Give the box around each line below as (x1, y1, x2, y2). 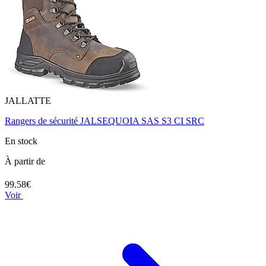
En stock (5, 136, 37, 147)
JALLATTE (5, 96, 51, 106)
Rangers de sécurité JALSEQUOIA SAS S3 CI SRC (5, 116, 204, 126)
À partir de (5, 156, 45, 167)
